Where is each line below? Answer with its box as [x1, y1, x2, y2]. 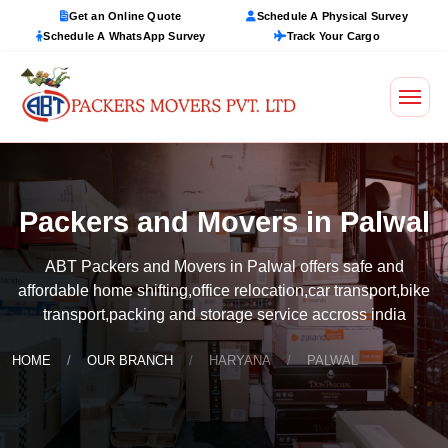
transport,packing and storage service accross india [42, 306, 406, 323]
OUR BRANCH [87, 353, 173, 368]
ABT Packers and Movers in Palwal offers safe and [44, 258, 404, 275]
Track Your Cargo [286, 30, 380, 42]
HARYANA [209, 353, 271, 368]
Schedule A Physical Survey [256, 10, 408, 22]
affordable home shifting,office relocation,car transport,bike [18, 282, 430, 299]
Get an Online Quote [68, 10, 182, 22]
